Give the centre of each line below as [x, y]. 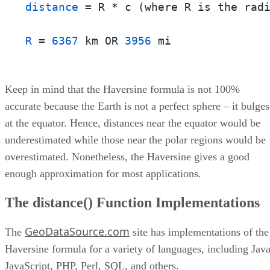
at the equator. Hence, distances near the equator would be [133, 123]
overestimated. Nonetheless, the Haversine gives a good [127, 156]
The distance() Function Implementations [132, 202]
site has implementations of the [199, 232]
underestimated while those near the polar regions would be [135, 140]
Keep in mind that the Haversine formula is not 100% [122, 89]
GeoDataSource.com [77, 231]
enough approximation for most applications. [103, 173]
